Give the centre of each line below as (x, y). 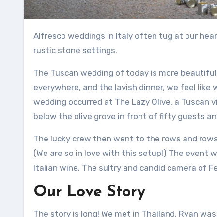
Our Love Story (89, 192)
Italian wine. (57, 168)
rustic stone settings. (75, 50)
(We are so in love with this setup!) (100, 153)
